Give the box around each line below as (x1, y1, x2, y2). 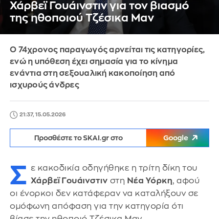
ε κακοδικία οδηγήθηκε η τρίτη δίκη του (30, 164, 197, 172)
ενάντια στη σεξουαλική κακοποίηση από (10, 69, 175, 77)
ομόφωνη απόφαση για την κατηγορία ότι (10, 202, 184, 210)
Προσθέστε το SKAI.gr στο (34, 134, 123, 141)
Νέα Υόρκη (127, 176, 173, 185)
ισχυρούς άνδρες (10, 81, 79, 89)
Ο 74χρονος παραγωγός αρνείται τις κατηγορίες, (10, 46, 205, 54)
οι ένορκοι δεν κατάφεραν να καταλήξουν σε (10, 189, 198, 197)
